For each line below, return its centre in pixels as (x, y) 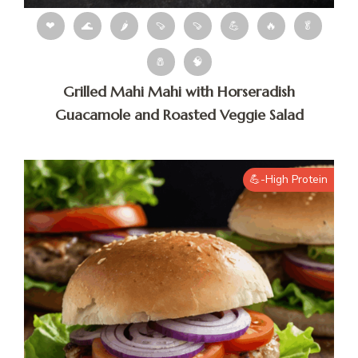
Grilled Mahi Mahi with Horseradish (179, 92)
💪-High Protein (288, 180)
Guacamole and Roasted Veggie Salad (179, 115)
